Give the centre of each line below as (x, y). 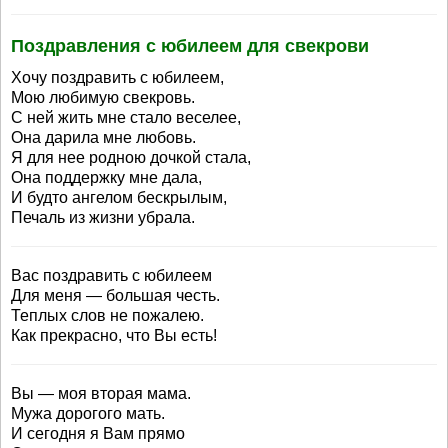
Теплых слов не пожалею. (107, 315)
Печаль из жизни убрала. (103, 217)
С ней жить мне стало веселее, (126, 117)
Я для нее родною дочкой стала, (131, 157)
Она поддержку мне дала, (106, 177)
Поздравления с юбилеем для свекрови (190, 46)
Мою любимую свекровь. (103, 97)
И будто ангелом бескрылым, (119, 197)
